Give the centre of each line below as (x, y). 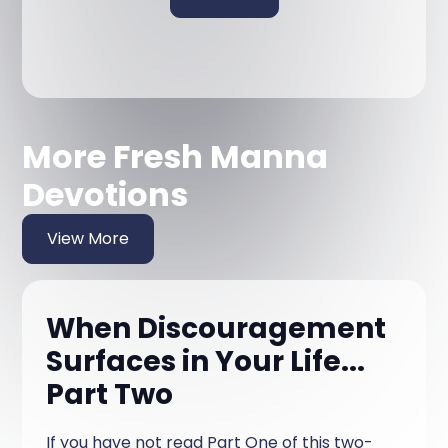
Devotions (105, 194)
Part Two (110, 394)
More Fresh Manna (175, 156)
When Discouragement (216, 328)
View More (88, 238)
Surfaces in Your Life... (206, 361)
